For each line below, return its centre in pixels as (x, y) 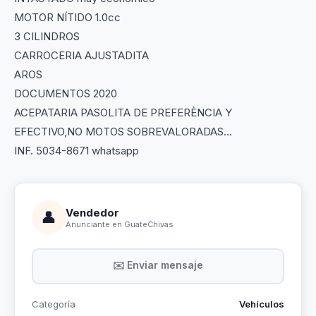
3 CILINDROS (47, 36)
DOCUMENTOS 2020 (66, 93)
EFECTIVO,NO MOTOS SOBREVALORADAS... (123, 132)
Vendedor (92, 212)
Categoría (54, 304)
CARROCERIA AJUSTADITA (81, 55)
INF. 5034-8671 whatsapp (77, 151)
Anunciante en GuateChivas (120, 224)
